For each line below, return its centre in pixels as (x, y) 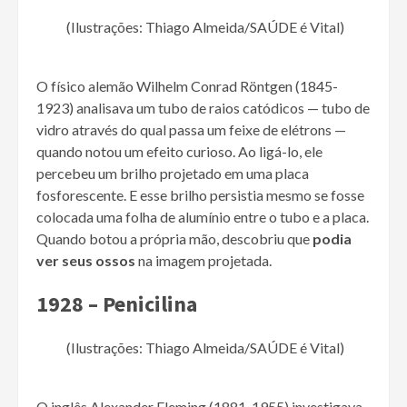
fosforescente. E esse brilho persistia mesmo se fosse (200, 195)
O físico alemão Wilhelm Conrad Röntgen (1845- (187, 86)
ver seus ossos (86, 261)
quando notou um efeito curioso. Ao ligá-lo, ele (179, 152)
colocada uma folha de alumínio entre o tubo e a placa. (203, 217)
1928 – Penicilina (117, 304)
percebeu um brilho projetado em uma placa (173, 174)
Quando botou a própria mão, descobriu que (174, 239)
